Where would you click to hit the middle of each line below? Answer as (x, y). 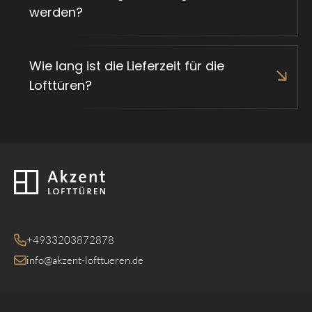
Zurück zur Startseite (63, 176)
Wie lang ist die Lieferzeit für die (127, 65)
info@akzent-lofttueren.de (85, 260)
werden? (56, 12)
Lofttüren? (61, 85)
